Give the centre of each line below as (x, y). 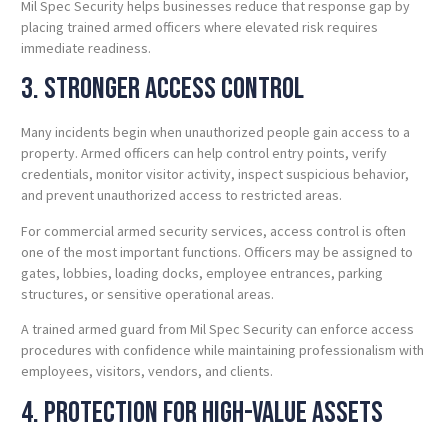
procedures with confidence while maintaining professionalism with (222, 350)
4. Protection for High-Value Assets (202, 412)
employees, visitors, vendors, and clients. (147, 371)
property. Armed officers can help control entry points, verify (204, 153)
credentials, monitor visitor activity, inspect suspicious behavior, (215, 174)
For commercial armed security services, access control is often (213, 230)
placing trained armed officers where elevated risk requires (199, 26)
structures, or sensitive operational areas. (147, 293)
